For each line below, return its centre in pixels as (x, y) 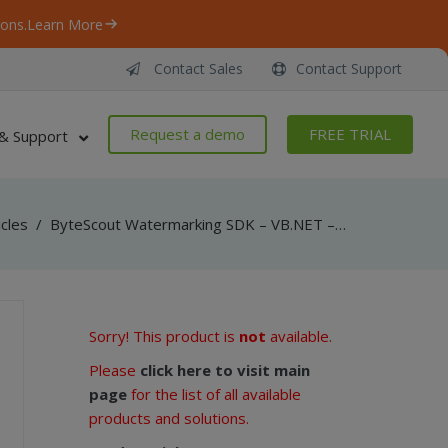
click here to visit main (224, 370)
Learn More (65, 24)
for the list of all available (213, 394)
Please (114, 370)
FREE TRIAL (350, 134)
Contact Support (349, 68)
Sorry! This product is (163, 336)
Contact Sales (196, 68)
